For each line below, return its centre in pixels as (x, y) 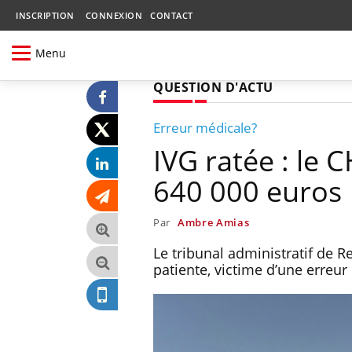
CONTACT (172, 15)
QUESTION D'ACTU (213, 87)
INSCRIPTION (45, 15)
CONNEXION (114, 15)
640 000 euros (247, 191)
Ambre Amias (213, 222)
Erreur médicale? (205, 127)
